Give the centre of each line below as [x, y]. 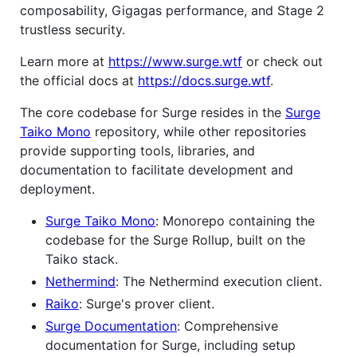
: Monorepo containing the [235, 220]
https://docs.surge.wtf [204, 80]
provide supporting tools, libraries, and [137, 150]
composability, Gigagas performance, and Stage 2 [172, 10]
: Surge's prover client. [147, 303]
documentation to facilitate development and [157, 169]
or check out [282, 61]
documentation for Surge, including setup [171, 345]
